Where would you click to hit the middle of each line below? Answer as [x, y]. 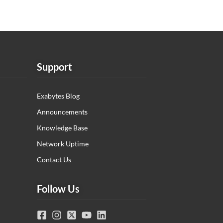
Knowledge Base [62, 128]
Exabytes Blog [58, 96]
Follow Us [58, 189]
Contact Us [54, 160]
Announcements [62, 112]
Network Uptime [63, 144]
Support [55, 67]
